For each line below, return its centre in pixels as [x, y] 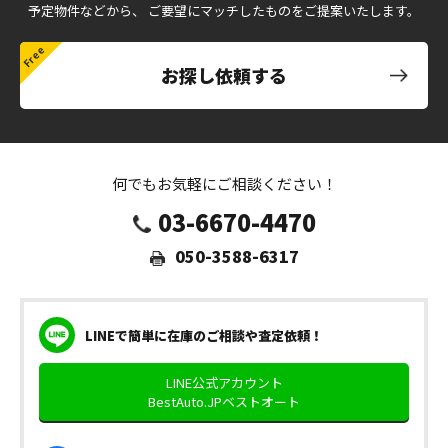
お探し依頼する [224, 75]
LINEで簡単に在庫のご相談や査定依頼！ [204, 335]
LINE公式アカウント [224, 383]
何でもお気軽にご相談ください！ [224, 184]
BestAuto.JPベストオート [224, 402]
